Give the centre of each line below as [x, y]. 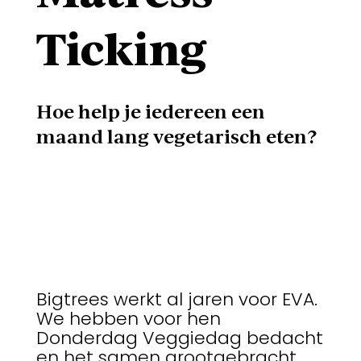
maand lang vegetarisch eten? [176, 136]
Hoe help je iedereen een [150, 111]
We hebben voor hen [128, 319]
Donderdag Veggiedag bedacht [179, 338]
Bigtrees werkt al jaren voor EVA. [176, 300]
